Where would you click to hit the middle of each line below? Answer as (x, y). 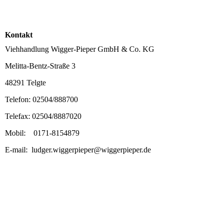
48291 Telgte (25, 83)
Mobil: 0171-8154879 (42, 133)
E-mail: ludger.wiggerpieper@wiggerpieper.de (78, 150)
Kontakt (19, 35)
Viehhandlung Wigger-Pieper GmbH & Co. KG (80, 49)
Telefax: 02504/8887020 (43, 116)
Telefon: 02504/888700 (41, 100)
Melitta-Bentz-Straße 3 (40, 66)
